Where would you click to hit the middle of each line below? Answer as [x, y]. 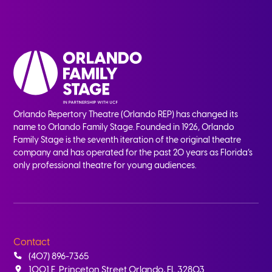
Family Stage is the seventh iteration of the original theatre [127, 140]
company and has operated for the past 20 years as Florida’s [133, 153]
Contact [32, 242]
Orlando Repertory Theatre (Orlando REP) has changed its [126, 115]
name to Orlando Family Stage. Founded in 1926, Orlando [124, 127]
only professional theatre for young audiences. [105, 166]
